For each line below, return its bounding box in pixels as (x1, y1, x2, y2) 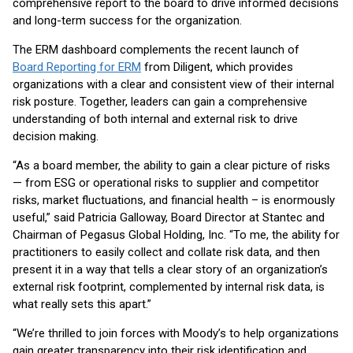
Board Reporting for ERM (13, 60, 141, 74)
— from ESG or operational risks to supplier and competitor (13, 176, 319, 190)
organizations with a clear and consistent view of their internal (13, 77, 334, 91)
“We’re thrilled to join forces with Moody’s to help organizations (13, 326, 339, 340)
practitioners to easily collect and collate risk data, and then (13, 245, 320, 259)
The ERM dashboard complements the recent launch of (13, 43, 299, 57)
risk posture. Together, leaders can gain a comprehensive (13, 95, 307, 109)
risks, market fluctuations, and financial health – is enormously (13, 193, 335, 207)
